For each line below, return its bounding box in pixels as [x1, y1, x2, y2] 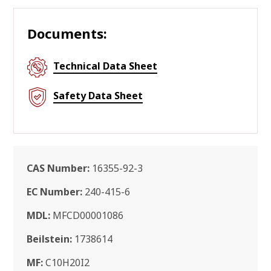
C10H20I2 [43, 256, 90, 269]
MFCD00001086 [50, 209, 123, 222]
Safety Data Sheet [53, 89, 143, 102]
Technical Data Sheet [53, 59, 157, 73]
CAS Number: [27, 162, 90, 175]
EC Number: [27, 185, 82, 198]
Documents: [27, 24, 107, 42]
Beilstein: [27, 232, 72, 246]
